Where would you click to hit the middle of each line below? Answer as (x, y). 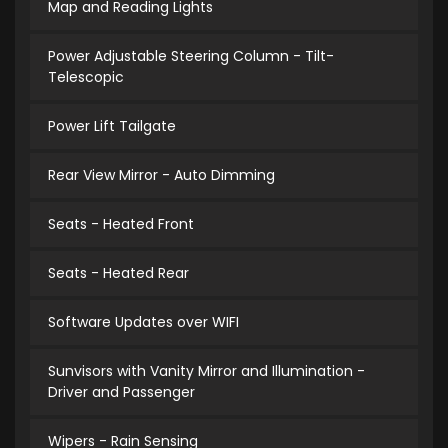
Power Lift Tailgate (112, 126)
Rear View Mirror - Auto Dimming (161, 175)
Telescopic (86, 77)
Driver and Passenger (121, 392)
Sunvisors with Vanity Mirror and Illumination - (206, 371)
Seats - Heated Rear (118, 273)
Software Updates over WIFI (143, 322)
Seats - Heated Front (121, 224)
